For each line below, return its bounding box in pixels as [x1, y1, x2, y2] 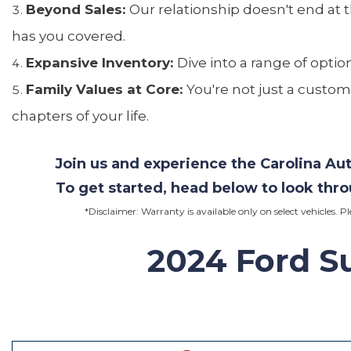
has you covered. [12, 28, 125, 44]
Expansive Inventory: [26, 55, 177, 71]
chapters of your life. [12, 108, 149, 124]
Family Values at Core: [26, 81, 186, 97]
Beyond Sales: [26, 2, 129, 17]
